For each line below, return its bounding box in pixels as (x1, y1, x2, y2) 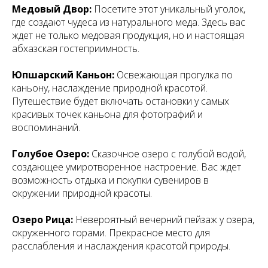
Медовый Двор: (12, 2, 92, 16)
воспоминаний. (12, 120, 80, 134)
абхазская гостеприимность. (12, 41, 139, 55)
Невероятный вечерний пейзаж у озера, (73, 212, 254, 226)
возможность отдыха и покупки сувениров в (12, 173, 209, 187)
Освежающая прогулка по (114, 68, 233, 81)
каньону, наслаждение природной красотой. (12, 81, 208, 95)
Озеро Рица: (12, 212, 73, 226)
